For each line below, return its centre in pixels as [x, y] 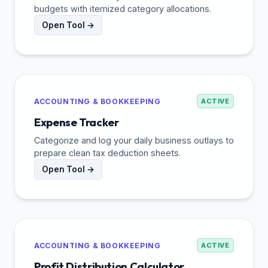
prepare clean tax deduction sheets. [107, 153]
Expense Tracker [77, 123]
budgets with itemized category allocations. [123, 9]
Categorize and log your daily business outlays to [134, 141]
